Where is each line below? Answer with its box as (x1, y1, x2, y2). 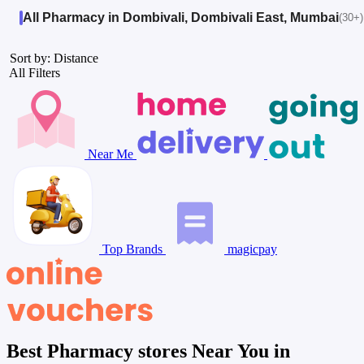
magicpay (224, 241, 277, 256)
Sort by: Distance (6, 50, 98, 65)
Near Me (84, 146, 136, 161)
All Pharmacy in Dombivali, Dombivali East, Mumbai (23, 10, 339, 24)
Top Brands (99, 241, 166, 256)
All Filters (6, 65, 63, 80)
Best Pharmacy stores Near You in (6, 340, 290, 362)
